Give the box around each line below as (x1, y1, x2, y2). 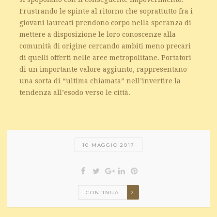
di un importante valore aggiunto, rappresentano (19, 65, 187, 73)
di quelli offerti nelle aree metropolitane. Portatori (19, 53, 191, 62)
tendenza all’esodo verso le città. (19, 88, 130, 96)
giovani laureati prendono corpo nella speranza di (19, 18, 191, 27)
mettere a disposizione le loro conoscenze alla (19, 30, 176, 38)
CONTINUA (86, 189, 119, 196)
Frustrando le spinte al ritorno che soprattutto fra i (19, 7, 193, 15)
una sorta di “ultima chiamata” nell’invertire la (19, 77, 181, 85)
